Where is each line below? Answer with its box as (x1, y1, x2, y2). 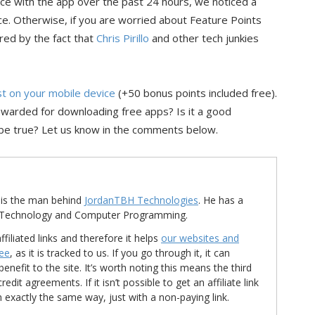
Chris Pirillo (96, 31, 149, 45)
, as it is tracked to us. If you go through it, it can (10, 246, 230, 259)
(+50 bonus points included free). (115, 86, 277, 100)
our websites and (161, 231, 239, 245)
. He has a (198, 193, 243, 207)
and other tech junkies (149, 31, 259, 45)
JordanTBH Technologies (84, 193, 198, 207)
